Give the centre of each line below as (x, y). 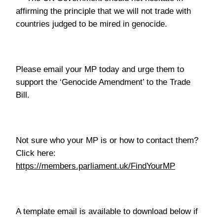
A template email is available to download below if (107, 211)
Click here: (36, 153)
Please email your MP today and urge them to (100, 69)
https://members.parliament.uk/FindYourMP (95, 166)
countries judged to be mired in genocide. (92, 24)
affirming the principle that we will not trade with (103, 11)
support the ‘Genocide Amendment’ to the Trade (103, 82)
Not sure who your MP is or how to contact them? (107, 140)
